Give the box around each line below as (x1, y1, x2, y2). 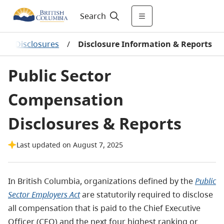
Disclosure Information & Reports (78, 38, 212, 49)
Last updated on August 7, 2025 (16, 140, 123, 149)
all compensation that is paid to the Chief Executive (8, 202, 200, 213)
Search (79, 10, 106, 21)
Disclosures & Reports (8, 112, 181, 134)
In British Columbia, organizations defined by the (8, 175, 195, 186)
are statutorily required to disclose (80, 189, 213, 200)
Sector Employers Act (8, 189, 80, 200)
